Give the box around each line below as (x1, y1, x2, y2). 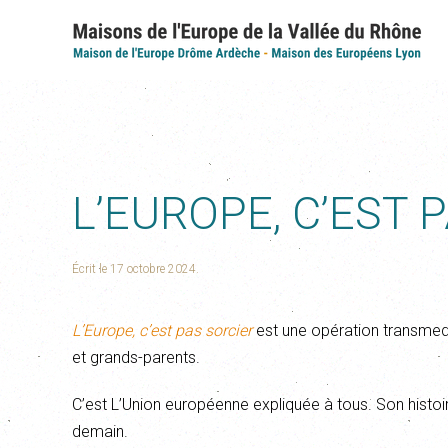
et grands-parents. (72, 348, 200, 367)
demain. (72, 422, 128, 441)
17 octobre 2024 (110, 262, 196, 276)
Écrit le (72, 262, 110, 276)
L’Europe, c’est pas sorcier (72, 321, 252, 340)
